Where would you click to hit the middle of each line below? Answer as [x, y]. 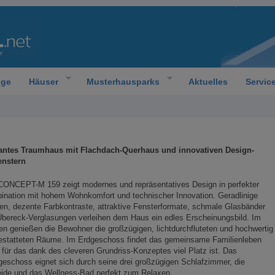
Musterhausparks [123, 81]
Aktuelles [208, 81]
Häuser [43, 81]
